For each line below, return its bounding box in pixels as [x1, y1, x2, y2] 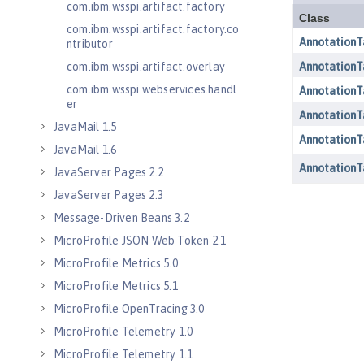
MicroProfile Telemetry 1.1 [54, 348, 193, 361]
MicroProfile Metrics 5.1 [54, 279, 178, 292]
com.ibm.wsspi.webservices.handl [67, 83, 237, 96]
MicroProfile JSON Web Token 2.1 [54, 234, 227, 247]
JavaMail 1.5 [54, 120, 117, 133]
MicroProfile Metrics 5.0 [54, 257, 178, 270]
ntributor [67, 37, 113, 50]
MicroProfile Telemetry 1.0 [54, 325, 193, 338]
